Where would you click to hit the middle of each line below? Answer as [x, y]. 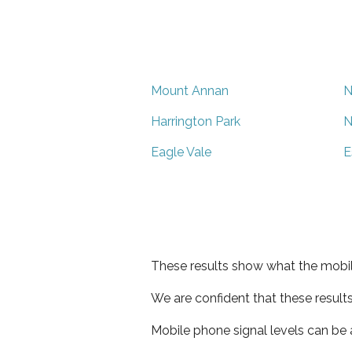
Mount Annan [190, 90]
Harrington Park [196, 121]
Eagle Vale [181, 152]
